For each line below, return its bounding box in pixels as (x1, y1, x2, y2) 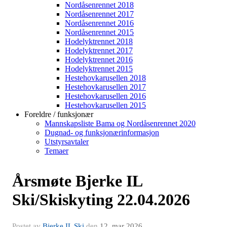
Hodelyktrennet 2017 (65, 46, 133, 55)
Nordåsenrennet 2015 (65, 28, 134, 37)
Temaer (45, 146, 68, 156)
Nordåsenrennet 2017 (65, 10, 134, 19)
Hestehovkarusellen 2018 (65, 73, 146, 83)
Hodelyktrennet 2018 (65, 37, 133, 46)
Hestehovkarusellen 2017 (65, 83, 146, 92)
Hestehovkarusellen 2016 (65, 92, 146, 101)
